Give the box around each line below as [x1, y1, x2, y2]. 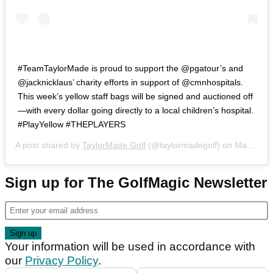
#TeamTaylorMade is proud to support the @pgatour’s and [18, 63, 243, 74]
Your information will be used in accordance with [5, 240, 255, 253]
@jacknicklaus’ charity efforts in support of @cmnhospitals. [18, 77, 243, 88]
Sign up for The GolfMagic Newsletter [5, 174, 267, 191]
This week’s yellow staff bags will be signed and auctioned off [18, 91, 253, 102]
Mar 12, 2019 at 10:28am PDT [235, 140, 247, 151]
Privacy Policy [25, 254, 98, 268]
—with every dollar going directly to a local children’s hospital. [18, 105, 253, 116]
